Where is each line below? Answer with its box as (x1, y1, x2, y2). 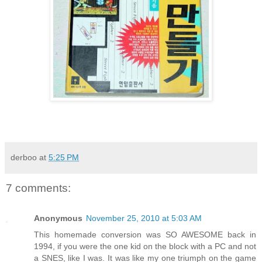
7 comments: (6, 181, 71, 194)
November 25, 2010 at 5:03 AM (86, 213, 202, 223)
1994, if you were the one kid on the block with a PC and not (34, 242, 256, 251)
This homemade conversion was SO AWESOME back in (34, 230, 256, 240)
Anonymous (34, 213, 82, 223)
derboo (11, 152, 37, 162)
